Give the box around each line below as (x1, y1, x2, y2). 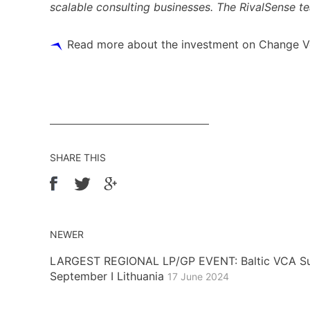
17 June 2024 (167, 270, 229, 282)
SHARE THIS (50, 151, 106, 163)
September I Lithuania (50, 268, 167, 283)
